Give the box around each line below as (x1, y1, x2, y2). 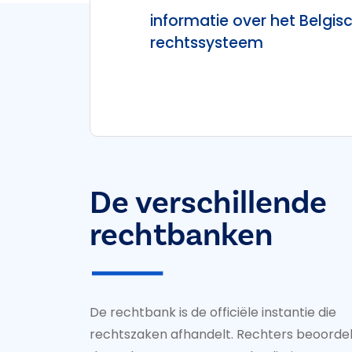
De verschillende (90, 181, 327, 224)
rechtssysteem (150, 31, 263, 53)
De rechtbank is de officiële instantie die (90, 302, 336, 321)
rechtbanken (90, 214, 273, 256)
